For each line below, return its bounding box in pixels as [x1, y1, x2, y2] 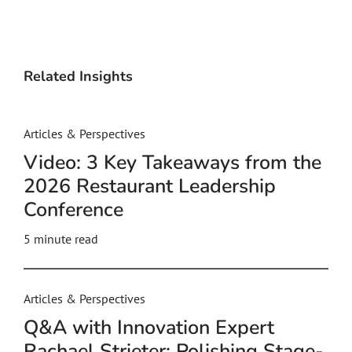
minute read [34, 231, 98, 247]
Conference [24, 196, 123, 223]
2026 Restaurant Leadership [24, 173, 276, 200]
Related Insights [24, 67, 133, 86]
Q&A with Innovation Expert [24, 314, 274, 341]
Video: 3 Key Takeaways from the [24, 149, 321, 176]
